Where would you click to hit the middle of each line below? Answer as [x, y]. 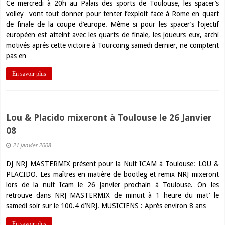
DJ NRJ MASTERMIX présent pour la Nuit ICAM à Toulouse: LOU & [113, 164]
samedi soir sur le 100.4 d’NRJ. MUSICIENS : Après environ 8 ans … [111, 206]
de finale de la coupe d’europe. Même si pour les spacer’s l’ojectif [113, 24]
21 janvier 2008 [32, 145]
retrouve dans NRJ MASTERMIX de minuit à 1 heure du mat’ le [113, 195]
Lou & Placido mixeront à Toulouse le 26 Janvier [109, 117]
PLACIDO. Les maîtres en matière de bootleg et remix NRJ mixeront [113, 174]
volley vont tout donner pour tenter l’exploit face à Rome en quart [113, 14]
